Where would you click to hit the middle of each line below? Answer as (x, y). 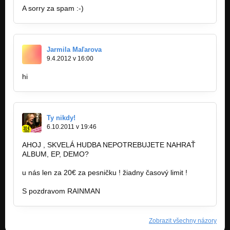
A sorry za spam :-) (53, 8)
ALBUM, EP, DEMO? (55, 154)
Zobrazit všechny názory (183, 221)
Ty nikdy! (61, 118)
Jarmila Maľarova (74, 50)
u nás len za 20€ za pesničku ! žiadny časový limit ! (105, 173)
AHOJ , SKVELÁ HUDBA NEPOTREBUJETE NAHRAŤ (109, 145)
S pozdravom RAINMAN (61, 191)
